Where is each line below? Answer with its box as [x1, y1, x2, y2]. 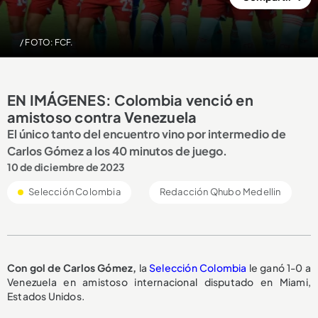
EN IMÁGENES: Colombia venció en [7, 90, 253, 109]
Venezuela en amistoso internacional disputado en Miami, [7, 275, 311, 288]
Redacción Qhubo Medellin [159, 185, 281, 197]
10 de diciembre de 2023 [7, 160, 125, 173]
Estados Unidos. [7, 289, 84, 302]
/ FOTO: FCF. [19, 37, 73, 48]
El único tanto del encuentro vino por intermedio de [7, 126, 286, 141]
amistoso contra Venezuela [7, 107, 197, 126]
